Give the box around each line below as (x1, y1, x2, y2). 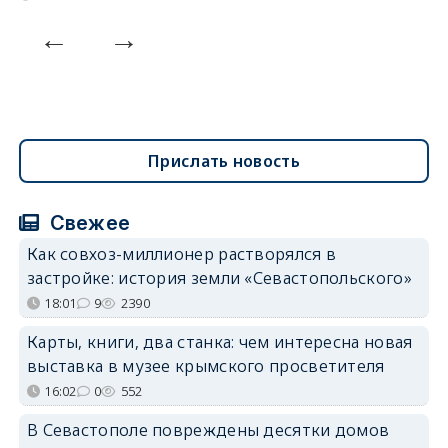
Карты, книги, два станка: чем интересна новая (26, 330, 413, 353)
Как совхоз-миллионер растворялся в (26, 242, 337, 265)
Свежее (44, 210, 131, 235)
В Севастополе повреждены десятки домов (26, 418, 390, 441)
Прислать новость (148, 149, 300, 172)
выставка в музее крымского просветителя (26, 354, 385, 377)
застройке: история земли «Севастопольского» (26, 266, 412, 289)
